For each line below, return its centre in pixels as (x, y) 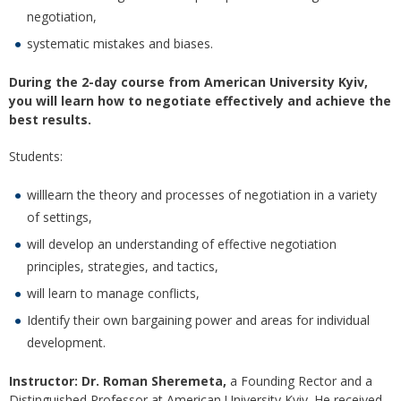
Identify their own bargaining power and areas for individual (198, 320)
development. (66, 343)
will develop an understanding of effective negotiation (182, 244)
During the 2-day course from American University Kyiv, (188, 82)
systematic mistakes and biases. (120, 44)
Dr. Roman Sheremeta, (156, 381)
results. (65, 120)
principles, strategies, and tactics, (123, 267)
